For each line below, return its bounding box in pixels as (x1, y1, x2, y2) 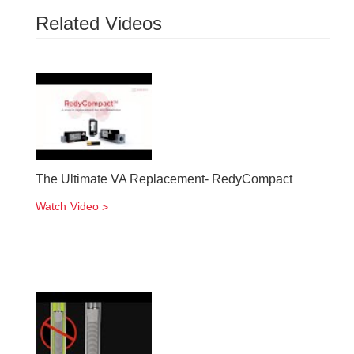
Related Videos (36, 13, 162, 34)
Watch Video (36, 200, 100, 213)
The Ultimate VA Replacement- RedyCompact (36, 172, 292, 186)
